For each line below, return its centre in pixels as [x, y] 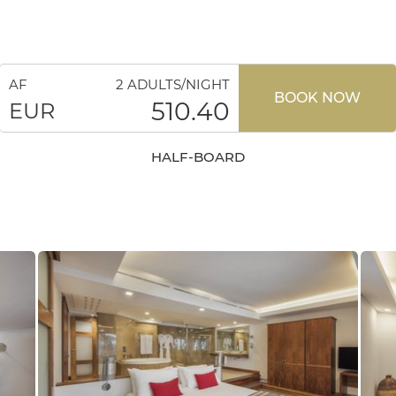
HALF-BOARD [198, 156]
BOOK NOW [318, 97]
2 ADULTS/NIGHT [173, 84]
